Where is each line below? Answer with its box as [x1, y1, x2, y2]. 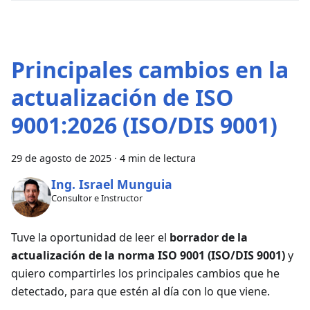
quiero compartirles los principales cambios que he [11, 265, 280, 281]
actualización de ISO [11, 82, 233, 113]
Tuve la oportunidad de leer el [11, 229, 170, 245]
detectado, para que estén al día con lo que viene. [11, 283, 270, 299]
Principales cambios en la [11, 55, 289, 85]
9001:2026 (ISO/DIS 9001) [11, 110, 277, 140]
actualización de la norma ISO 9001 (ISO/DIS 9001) [11, 247, 285, 263]
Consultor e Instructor [51, 191, 143, 204]
